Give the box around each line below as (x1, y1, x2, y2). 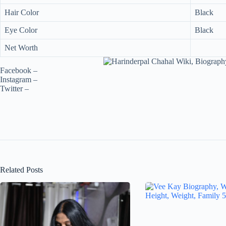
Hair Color (5, 8, 39, 17)
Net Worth (5, 43, 38, 52)
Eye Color (5, 26, 37, 34)
